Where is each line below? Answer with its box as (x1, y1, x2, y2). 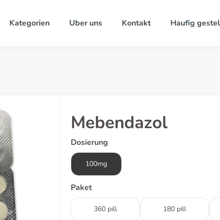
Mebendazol (71, 111, 167, 134)
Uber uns (69, 18, 102, 28)
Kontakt (121, 18, 151, 28)
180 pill (163, 204, 186, 214)
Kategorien (9, 18, 50, 28)
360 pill (94, 204, 117, 214)
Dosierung (71, 137, 108, 148)
